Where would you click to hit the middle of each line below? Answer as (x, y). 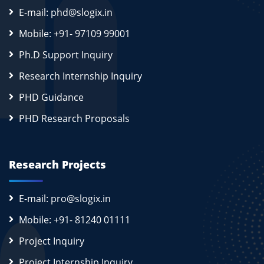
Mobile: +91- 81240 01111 (75, 220)
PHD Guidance (51, 98)
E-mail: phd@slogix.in (66, 13)
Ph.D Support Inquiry (66, 55)
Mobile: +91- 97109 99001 (75, 34)
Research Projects (57, 165)
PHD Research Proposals (74, 119)
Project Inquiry (52, 241)
